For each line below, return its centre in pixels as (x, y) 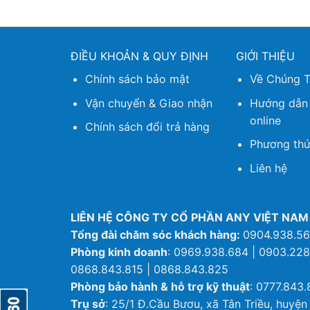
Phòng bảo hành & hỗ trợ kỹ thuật (160, 286)
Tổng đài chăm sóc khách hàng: (157, 234)
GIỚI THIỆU (265, 56)
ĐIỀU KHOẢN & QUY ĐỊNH (139, 56)
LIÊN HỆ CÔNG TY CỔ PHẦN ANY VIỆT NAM (190, 217)
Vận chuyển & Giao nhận (148, 103)
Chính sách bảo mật (137, 79)
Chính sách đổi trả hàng (147, 127)
